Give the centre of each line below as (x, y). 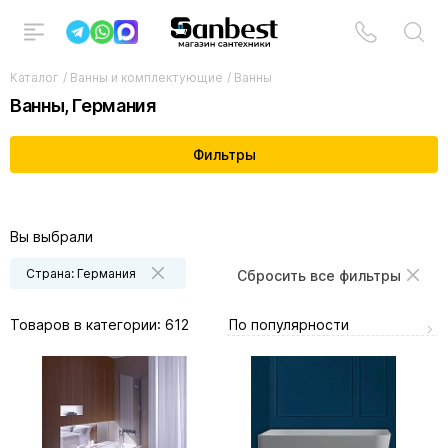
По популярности (289, 324)
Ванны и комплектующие (146, 77)
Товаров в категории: (87, 325)
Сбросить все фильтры (319, 275)
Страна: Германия (81, 273)
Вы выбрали (51, 236)
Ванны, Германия (83, 105)
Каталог (34, 77)
